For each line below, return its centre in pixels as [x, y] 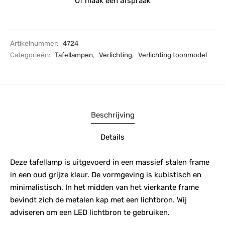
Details [113, 137]
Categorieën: [31, 55]
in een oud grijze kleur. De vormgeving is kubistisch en [106, 175]
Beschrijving [113, 115]
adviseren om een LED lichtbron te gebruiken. [90, 212]
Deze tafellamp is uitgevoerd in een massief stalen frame [110, 162]
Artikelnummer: [35, 43]
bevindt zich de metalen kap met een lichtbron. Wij [98, 200]
